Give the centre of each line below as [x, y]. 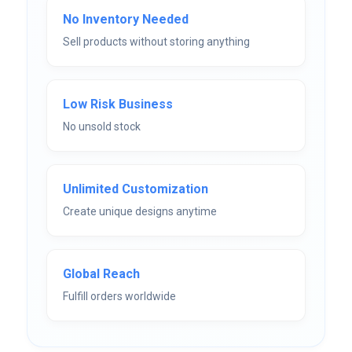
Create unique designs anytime [140, 211]
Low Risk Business [118, 104]
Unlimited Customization [136, 189]
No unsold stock [102, 126]
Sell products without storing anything [156, 42]
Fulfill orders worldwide [119, 296]
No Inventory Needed [126, 19]
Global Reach [101, 274]
